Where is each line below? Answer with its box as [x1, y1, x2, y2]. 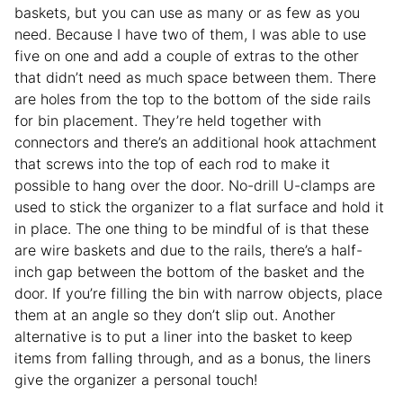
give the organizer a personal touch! [14, 370, 257, 389]
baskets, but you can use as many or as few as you [14, 3, 360, 22]
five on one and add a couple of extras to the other [14, 46, 359, 65]
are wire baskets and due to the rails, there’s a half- [14, 240, 363, 259]
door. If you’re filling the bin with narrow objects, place [14, 283, 382, 302]
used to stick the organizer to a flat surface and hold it [14, 197, 384, 216]
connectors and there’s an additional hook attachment [14, 132, 377, 151]
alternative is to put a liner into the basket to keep [14, 327, 353, 345]
